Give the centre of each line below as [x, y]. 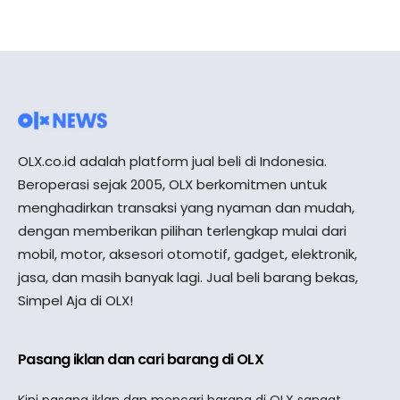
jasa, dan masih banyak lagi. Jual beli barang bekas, [188, 277]
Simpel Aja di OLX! [75, 300]
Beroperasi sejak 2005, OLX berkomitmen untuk [172, 184]
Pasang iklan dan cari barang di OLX [141, 359]
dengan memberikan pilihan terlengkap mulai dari [182, 230]
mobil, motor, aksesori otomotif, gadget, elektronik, [187, 254]
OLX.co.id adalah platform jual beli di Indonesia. [172, 161]
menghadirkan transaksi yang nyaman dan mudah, [186, 207]
